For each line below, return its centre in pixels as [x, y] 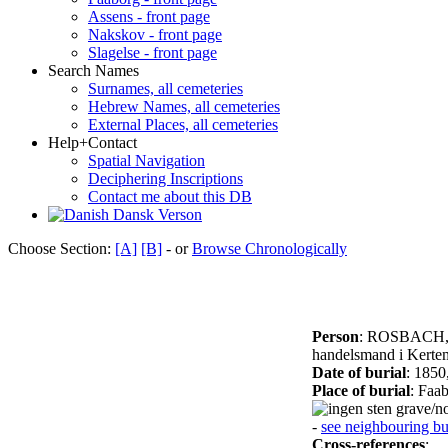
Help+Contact [92, 142]
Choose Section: [61, 248]
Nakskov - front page [155, 34]
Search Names [93, 70]
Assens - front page [149, 16]
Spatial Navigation [146, 160]
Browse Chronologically [269, 248]
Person [335, 336]
